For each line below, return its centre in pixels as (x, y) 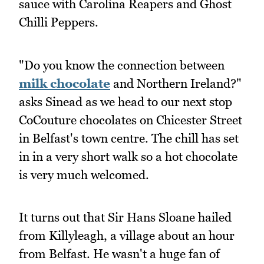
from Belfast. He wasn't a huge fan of (119, 254)
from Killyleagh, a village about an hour (127, 236)
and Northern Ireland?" (176, 83)
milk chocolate (65, 83)
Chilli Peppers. (59, 22)
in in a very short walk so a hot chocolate (128, 156)
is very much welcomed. (84, 174)
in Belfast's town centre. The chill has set (129, 138)
